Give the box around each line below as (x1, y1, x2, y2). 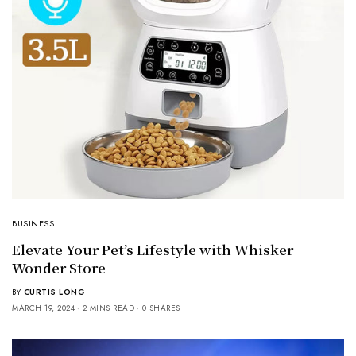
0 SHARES (141, 302, 180, 315)
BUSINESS (12, 217, 55, 230)
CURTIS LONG (23, 286, 85, 299)
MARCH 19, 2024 (12, 302, 75, 315)
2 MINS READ (82, 302, 134, 315)
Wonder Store (12, 257, 106, 278)
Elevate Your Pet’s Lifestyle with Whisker (12, 239, 293, 260)
